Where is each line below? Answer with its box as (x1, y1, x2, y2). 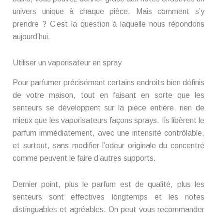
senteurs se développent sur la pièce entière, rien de (13, 103, 204, 112)
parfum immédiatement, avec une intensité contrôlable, (13, 128, 204, 137)
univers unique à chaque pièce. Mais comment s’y (13, 7, 204, 16)
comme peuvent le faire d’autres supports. (13, 154, 156, 162)
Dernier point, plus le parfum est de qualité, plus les (13, 180, 204, 188)
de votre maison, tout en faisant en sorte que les (13, 91, 204, 99)
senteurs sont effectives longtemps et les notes (13, 192, 204, 201)
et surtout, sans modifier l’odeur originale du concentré (13, 141, 204, 150)
